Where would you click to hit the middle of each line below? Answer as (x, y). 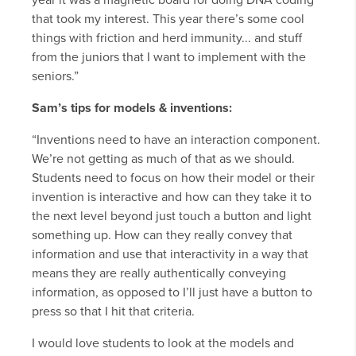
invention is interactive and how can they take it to (172, 197)
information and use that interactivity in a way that (170, 255)
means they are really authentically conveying (159, 274)
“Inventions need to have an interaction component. (176, 140)
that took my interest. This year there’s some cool (168, 19)
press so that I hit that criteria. (113, 312)
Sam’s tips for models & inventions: (132, 108)
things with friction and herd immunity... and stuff (167, 39)
